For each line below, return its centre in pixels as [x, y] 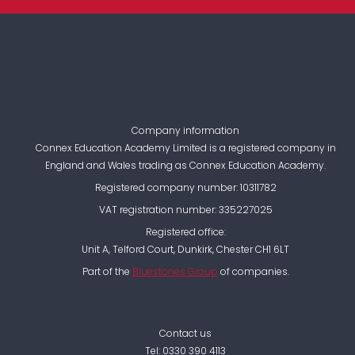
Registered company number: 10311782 [185, 188]
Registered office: [185, 232]
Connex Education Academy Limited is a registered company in [185, 148]
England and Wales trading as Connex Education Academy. [185, 166]
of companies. [253, 272]
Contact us [185, 334]
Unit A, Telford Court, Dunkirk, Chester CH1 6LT [185, 250]
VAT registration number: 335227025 [185, 210]
